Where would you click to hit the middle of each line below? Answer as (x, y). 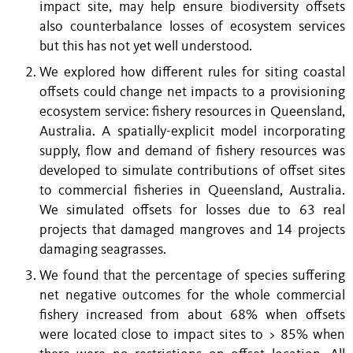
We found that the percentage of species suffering (192, 276)
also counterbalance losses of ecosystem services (192, 27)
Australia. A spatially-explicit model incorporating (192, 132)
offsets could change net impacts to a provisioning (192, 92)
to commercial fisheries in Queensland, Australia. (192, 191)
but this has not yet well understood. (146, 46)
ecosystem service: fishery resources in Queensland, (192, 112)
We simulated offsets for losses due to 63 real (192, 210)
